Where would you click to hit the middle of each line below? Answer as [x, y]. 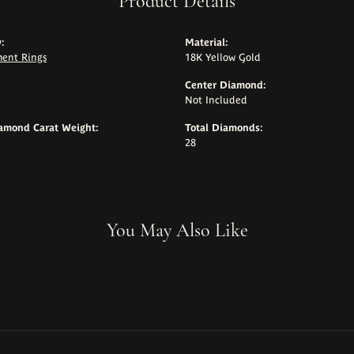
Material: [207, 43]
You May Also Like [177, 231]
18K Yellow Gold [223, 58]
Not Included [216, 100]
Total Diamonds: [224, 128]
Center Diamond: [226, 85]
